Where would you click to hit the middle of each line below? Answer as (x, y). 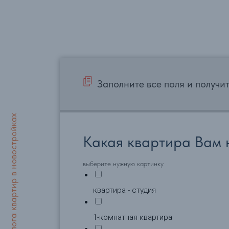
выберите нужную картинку (123, 164)
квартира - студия (124, 190)
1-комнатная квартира (133, 217)
